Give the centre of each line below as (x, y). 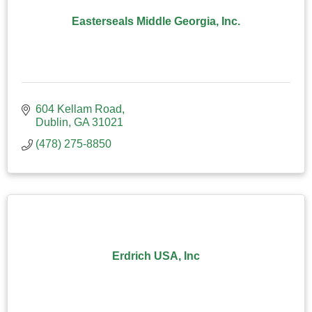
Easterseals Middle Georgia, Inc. (156, 21)
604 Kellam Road (79, 109)
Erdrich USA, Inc (156, 256)
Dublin (52, 122)
